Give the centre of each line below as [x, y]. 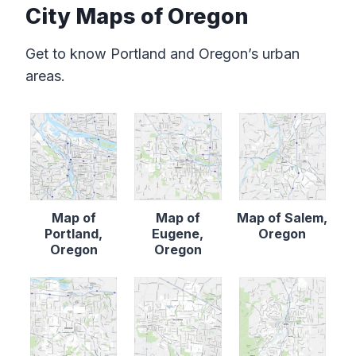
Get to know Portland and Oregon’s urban [163, 54]
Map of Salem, [282, 217]
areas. [45, 76]
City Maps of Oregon [137, 16]
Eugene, [178, 233]
